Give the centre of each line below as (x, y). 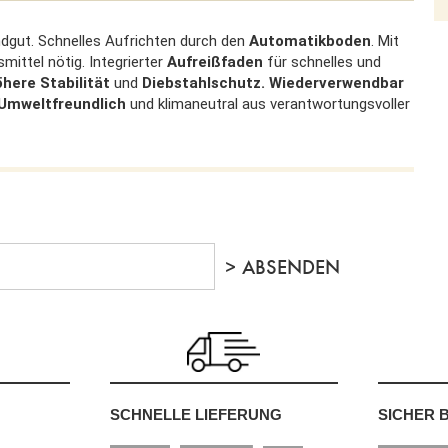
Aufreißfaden (215, 61)
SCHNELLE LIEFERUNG (195, 414)
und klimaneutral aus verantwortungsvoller (270, 103)
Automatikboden (308, 40)
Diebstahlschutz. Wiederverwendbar (273, 82)
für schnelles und (322, 61)
